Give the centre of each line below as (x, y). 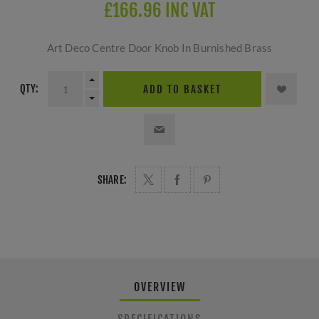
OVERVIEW (159, 287)
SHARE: (112, 180)
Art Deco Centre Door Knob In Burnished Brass (159, 48)
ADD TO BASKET (182, 89)
